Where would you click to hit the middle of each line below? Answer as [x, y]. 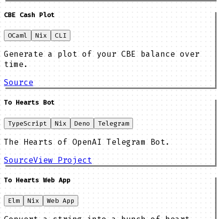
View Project [63, 160]
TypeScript [27, 123]
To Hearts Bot [29, 103]
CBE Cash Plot [29, 15]
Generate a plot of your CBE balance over [102, 54]
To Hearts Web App [37, 180]
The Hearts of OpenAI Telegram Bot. [87, 142]
